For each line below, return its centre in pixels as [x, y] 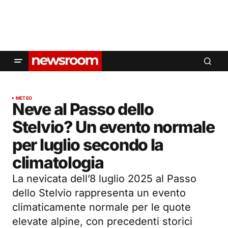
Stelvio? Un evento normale [113, 127]
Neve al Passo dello [83, 109]
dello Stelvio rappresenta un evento [99, 193]
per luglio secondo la [88, 145]
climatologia [58, 163]
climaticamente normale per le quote [102, 207]
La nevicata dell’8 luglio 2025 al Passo [104, 179]
